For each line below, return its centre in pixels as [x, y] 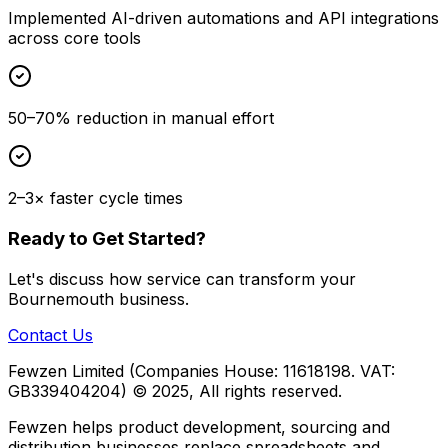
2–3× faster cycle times [95, 198]
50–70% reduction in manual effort [141, 118]
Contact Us [50, 334]
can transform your [278, 278]
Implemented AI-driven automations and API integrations [223, 18]
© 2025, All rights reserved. [234, 390]
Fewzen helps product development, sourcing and [199, 426]
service [174, 278]
